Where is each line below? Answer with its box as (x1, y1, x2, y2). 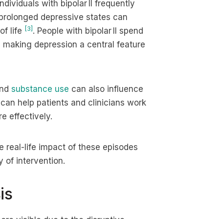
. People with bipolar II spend (33, 26, 143, 36)
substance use (11, 84, 69, 94)
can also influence (69, 84, 143, 94)
